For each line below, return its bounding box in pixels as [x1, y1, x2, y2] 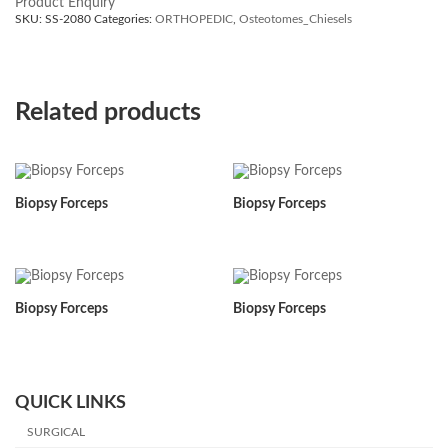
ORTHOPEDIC [155, 13, 233, 25]
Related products [15, 100, 201, 125]
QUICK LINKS [15, 394, 126, 413]
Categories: [94, 13, 155, 25]
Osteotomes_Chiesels [239, 13, 352, 25]
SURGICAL [27, 425, 86, 438]
